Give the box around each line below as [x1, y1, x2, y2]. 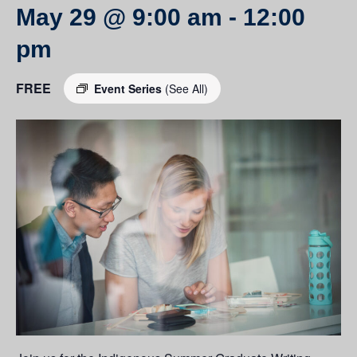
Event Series [94, 80, 165, 96]
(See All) [165, 80, 208, 96]
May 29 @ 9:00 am [16, 4, 222, 30]
